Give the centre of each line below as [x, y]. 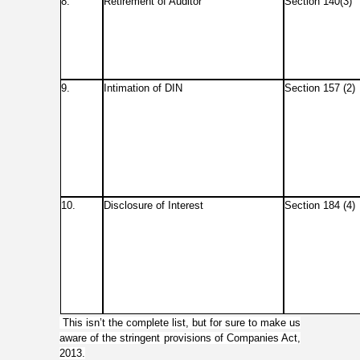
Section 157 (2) [320, 88]
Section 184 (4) [320, 205]
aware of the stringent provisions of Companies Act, [180, 338]
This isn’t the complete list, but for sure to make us [180, 323]
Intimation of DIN [143, 88]
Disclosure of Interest [153, 205]
